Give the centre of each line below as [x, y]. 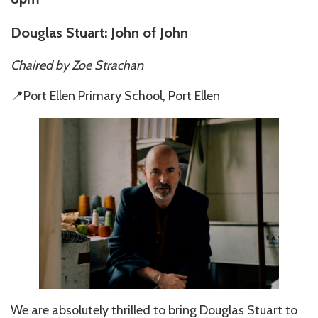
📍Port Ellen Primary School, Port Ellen [115, 95]
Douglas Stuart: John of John [99, 32]
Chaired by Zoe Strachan [77, 65]
